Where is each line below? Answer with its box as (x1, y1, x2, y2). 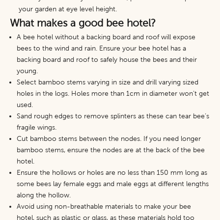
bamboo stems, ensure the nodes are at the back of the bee (17, 146, 205, 154)
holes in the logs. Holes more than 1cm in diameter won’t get (17, 90, 209, 97)
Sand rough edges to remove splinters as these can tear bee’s (17, 112, 209, 120)
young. (17, 67, 40, 75)
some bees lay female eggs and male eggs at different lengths (17, 180, 209, 188)
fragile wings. (17, 124, 58, 131)
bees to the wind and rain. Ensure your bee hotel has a (17, 45, 186, 52)
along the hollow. (17, 192, 71, 199)
